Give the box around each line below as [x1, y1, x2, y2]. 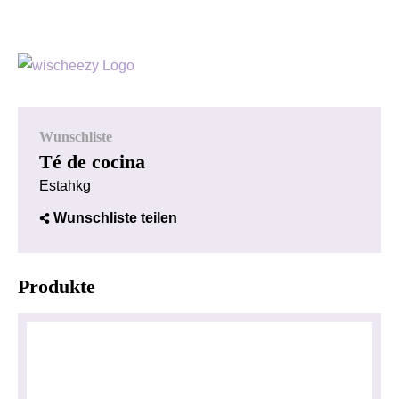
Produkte [18, 275, 95, 297]
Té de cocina [39, 151, 145, 173]
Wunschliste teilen [53, 210, 177, 225]
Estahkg [39, 178, 91, 193]
